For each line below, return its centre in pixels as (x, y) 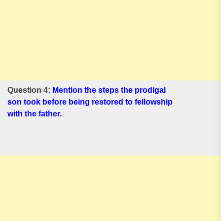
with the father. (35, 114)
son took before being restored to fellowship (90, 102)
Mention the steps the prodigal (109, 90)
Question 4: (30, 90)
